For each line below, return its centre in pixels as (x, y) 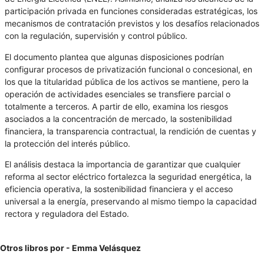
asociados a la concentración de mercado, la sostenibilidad (118, 118)
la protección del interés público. (67, 143)
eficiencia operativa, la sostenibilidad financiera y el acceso (119, 189)
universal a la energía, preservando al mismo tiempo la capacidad (131, 201)
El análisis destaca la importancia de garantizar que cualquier (123, 164)
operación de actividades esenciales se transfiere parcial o (118, 94)
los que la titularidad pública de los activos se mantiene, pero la (127, 81)
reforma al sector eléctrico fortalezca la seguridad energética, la (128, 176)
